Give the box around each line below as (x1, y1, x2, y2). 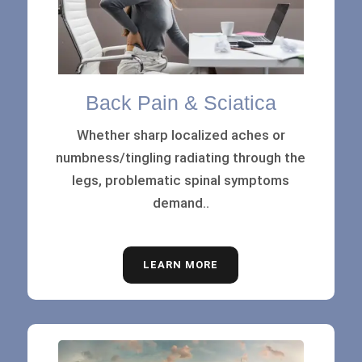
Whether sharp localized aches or (76, 126, 285, 143)
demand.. (152, 194, 209, 211)
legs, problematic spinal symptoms (72, 171, 290, 188)
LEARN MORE (143, 258, 219, 271)
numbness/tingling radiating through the (56, 149, 306, 166)
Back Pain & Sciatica (85, 90, 276, 114)
